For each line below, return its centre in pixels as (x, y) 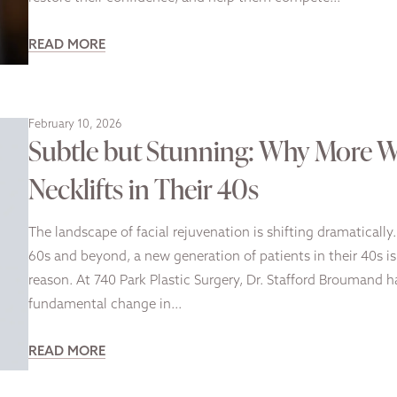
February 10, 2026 (75, 124)
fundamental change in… (105, 305)
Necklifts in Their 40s (144, 188)
